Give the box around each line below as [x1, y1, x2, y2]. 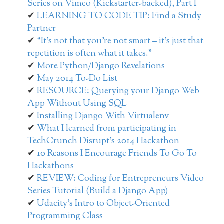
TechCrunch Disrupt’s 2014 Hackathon [27, 135, 179, 148]
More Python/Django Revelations [37, 60, 165, 73]
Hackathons [27, 160, 74, 173]
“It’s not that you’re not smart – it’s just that [37, 35, 203, 48]
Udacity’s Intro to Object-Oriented [37, 197, 170, 211]
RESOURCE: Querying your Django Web [37, 85, 199, 98]
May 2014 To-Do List [37, 72, 117, 86]
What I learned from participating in [37, 122, 176, 136]
